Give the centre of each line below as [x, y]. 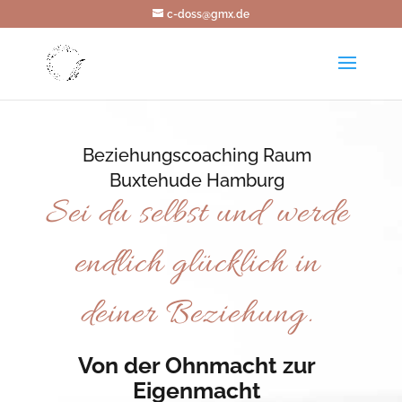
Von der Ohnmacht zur [197, 366]
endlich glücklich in [197, 265]
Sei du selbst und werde [197, 214]
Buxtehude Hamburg [197, 180]
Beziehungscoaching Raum [197, 155]
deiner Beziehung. [197, 315]
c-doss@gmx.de [208, 14]
